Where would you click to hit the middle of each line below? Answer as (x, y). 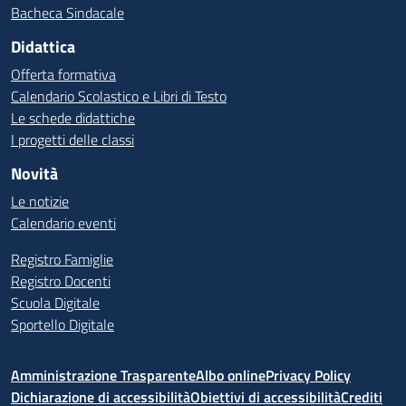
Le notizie (40, 201)
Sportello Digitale (63, 324)
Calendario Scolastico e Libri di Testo (119, 96)
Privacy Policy (308, 375)
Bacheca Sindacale (68, 13)
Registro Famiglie (62, 259)
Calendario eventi (63, 223)
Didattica (43, 47)
